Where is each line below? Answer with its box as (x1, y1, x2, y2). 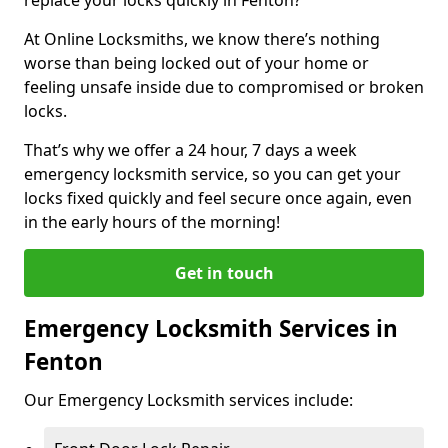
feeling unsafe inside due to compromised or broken (24, 75, 424, 98)
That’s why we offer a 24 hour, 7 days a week (24, 138, 357, 161)
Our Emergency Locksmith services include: (24, 388, 353, 411)
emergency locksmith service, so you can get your (24, 162, 401, 185)
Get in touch (174, 261, 274, 284)
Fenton (24, 345, 109, 377)
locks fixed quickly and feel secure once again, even (24, 186, 412, 209)
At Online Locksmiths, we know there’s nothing (24, 27, 380, 50)
